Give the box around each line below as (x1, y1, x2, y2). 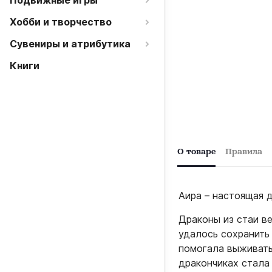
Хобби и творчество (10, 16, 112, 28)
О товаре (177, 146, 216, 157)
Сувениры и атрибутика (10, 38, 131, 50)
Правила (225, 146, 262, 157)
